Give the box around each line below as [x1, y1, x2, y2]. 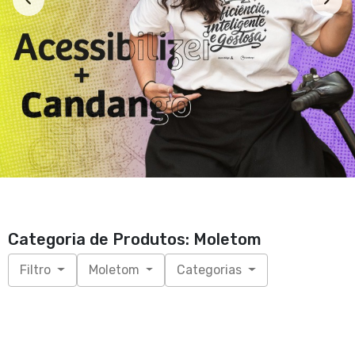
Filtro [20, 262, 54, 278]
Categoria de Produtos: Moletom [8, 230, 261, 250]
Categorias [177, 262, 246, 278]
